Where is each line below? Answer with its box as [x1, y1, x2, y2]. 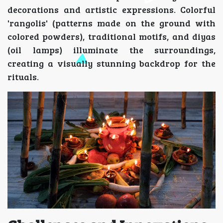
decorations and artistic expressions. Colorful [7, 3, 216, 15]
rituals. [7, 70, 39, 83]
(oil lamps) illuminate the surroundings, [7, 43, 216, 56]
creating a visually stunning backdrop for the [7, 57, 216, 69]
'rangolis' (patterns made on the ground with [7, 16, 216, 29]
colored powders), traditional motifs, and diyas [7, 30, 216, 42]
